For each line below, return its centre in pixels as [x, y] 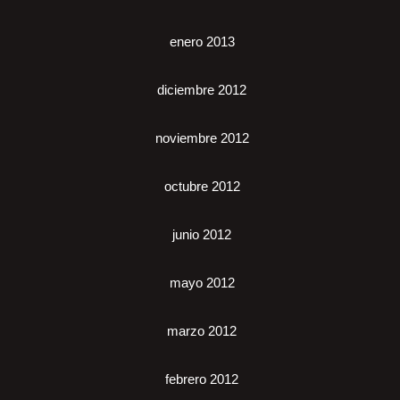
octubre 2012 [202, 187]
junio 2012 [202, 235]
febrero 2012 [202, 379]
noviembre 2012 [202, 138]
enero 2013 [202, 42]
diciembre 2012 [202, 90]
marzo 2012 [202, 331]
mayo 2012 [202, 283]
